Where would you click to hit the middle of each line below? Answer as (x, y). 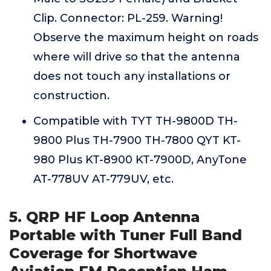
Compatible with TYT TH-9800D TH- (135, 121)
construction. (71, 96)
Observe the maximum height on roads (146, 38)
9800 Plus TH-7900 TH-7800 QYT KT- (137, 140)
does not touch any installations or (132, 76)
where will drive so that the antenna (137, 57)
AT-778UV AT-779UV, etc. (103, 179)
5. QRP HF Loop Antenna (104, 217)
